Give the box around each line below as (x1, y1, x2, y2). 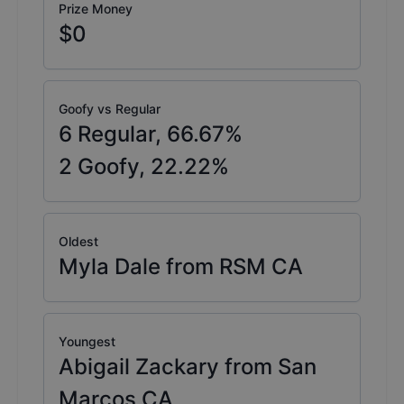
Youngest (59, 334, 115, 350)
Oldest (59, 234, 98, 250)
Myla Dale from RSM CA (59, 253, 303, 280)
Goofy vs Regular (59, 101, 161, 117)
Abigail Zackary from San (59, 353, 317, 381)
